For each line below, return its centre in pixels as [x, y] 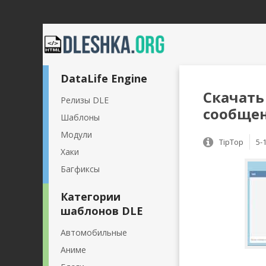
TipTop [231, 142]
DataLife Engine [104, 78]
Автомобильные [94, 232]
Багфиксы [80, 169]
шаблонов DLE [102, 211]
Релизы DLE [85, 100]
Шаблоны [80, 117]
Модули [76, 134]
